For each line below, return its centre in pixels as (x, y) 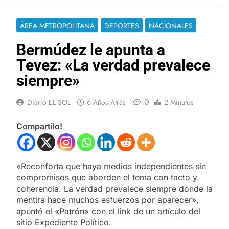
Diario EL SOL (49, 102)
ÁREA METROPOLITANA (57, 25)
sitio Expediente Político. (64, 222)
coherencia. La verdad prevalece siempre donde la (114, 188)
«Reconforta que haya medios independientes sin (111, 166)
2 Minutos (179, 102)
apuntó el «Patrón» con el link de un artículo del (108, 211)
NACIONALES (171, 25)
